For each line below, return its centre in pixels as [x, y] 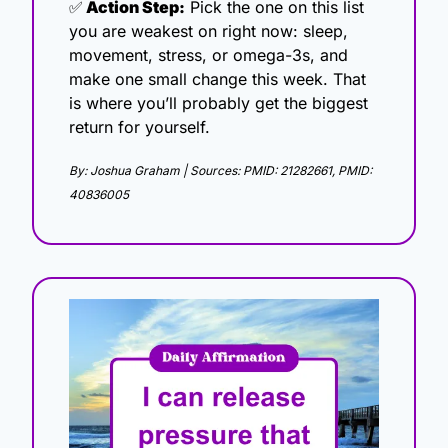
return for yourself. [139, 127]
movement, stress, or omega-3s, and [208, 55]
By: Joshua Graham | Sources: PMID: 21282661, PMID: [220, 171]
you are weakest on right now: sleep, [208, 31]
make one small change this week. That [217, 79]
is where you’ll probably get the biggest [218, 103]
